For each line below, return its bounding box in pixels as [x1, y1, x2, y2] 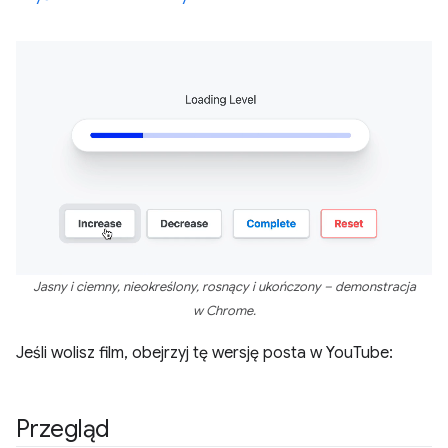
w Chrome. [192, 302, 256, 319]
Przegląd [16, 413, 111, 444]
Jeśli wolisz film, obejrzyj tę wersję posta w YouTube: [16, 342, 393, 363]
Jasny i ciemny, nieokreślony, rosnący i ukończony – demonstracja [32, 278, 416, 295]
